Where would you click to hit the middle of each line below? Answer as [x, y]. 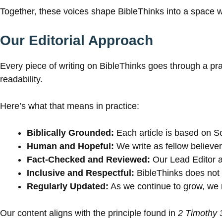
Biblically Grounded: [70, 133]
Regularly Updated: [68, 187]
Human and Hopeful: [70, 146]
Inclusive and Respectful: [81, 173]
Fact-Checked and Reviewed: [88, 160]
